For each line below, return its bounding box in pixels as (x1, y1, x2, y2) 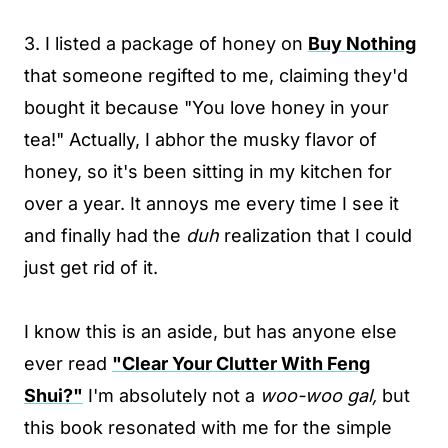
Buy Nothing (308, 32, 416, 54)
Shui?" (24, 384, 83, 406)
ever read (24, 352, 112, 374)
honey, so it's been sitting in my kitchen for (24, 160, 392, 182)
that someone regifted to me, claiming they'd (24, 64, 408, 86)
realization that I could (219, 224, 412, 246)
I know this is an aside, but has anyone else (24, 320, 397, 342)
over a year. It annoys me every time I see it (24, 192, 399, 214)
